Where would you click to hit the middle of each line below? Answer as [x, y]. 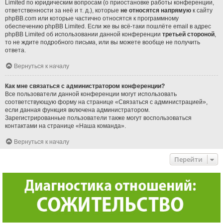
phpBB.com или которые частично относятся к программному [92, 18]
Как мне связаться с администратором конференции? [85, 86]
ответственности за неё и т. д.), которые [63, 10]
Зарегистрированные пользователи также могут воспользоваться [98, 118]
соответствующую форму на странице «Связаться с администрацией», [106, 102]
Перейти [188, 159]
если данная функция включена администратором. [77, 110]
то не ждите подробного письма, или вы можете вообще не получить [103, 42]
